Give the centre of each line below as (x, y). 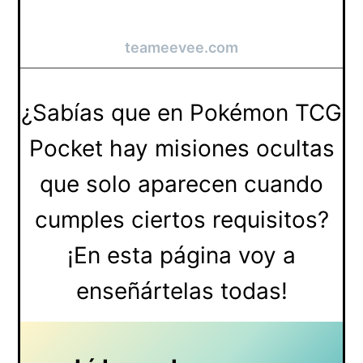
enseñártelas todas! (181, 290)
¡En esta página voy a (181, 255)
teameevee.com (181, 47)
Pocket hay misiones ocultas (181, 148)
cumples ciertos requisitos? (181, 219)
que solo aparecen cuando (181, 184)
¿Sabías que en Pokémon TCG (181, 112)
